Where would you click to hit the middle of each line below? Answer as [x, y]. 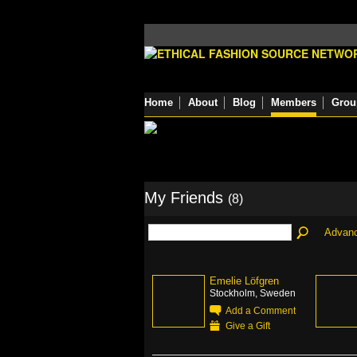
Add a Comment [261, 310]
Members [294, 102]
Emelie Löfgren [244, 281]
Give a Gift [248, 326]
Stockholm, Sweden [253, 293]
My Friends [186, 197]
